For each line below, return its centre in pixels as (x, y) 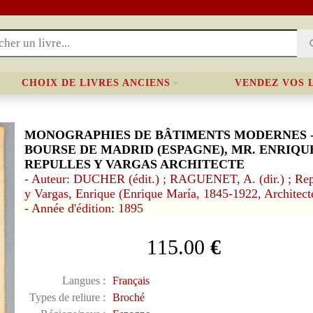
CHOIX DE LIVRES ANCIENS (96, 83)
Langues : (83, 281)
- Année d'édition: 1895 (83, 208)
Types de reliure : (67, 297)
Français (131, 281)
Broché (128, 297)
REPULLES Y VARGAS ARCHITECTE (134, 164)
